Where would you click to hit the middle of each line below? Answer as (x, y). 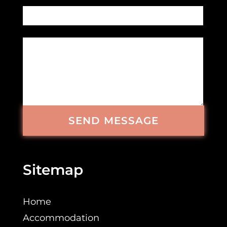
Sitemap (53, 170)
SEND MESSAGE (113, 121)
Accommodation (61, 218)
